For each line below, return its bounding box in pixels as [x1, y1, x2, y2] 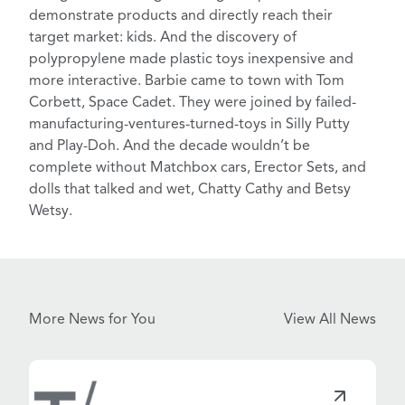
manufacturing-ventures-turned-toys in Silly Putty [29, 118, 350, 133]
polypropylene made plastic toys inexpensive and [29, 52, 353, 68]
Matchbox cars [150, 161, 247, 176]
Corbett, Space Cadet [29, 96, 172, 111]
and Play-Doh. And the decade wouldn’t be [29, 139, 310, 155]
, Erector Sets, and [247, 161, 366, 176]
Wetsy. [29, 204, 72, 220]
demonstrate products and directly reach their [29, 9, 333, 24]
